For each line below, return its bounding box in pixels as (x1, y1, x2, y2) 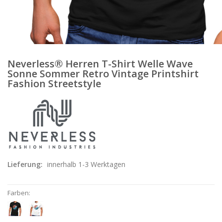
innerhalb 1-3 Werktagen (47, 159, 125, 169)
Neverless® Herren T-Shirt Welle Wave (7, 56, 193, 70)
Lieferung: (7, 159, 45, 169)
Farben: (7, 188, 30, 197)
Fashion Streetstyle (7, 76, 101, 90)
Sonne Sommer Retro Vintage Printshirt (7, 66, 199, 80)
